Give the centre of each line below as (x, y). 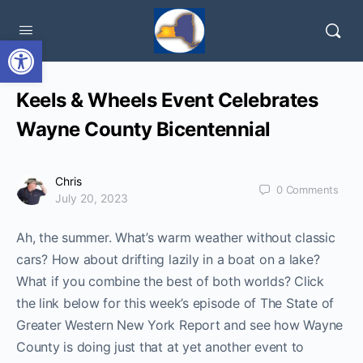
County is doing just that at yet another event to (160, 347)
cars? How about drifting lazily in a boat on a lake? (168, 259)
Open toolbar (51, 47)
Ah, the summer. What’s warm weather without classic (176, 237)
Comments (312, 189)
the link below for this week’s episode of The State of (175, 303)
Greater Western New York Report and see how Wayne (180, 325)
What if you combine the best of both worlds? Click (171, 281)
